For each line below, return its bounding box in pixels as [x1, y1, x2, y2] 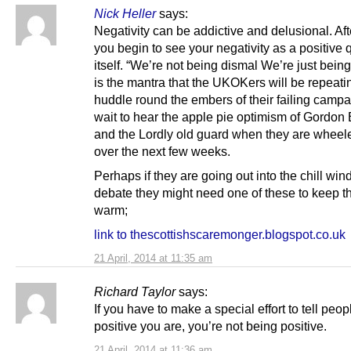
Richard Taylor [94, 284, 175, 299]
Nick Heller [94, 5, 156, 20]
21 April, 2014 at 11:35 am [94, 251, 212, 264]
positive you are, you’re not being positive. [94, 318, 327, 333]
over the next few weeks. [94, 143, 230, 158]
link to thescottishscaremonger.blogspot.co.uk [94, 226, 346, 241]
